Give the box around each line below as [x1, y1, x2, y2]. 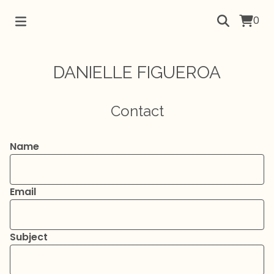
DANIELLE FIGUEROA [53, 62, 221, 83]
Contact [110, 102, 164, 120]
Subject [10, 230, 48, 244]
